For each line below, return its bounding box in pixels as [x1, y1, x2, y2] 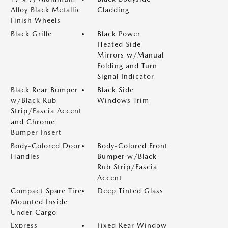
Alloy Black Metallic [11, 5, 81, 14]
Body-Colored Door [11, 141, 81, 150]
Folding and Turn [97, 61, 157, 70]
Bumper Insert [11, 128, 62, 136]
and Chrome [11, 117, 55, 126]
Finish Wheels [11, 16, 61, 24]
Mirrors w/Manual [97, 50, 164, 59]
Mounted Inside [11, 197, 68, 206]
